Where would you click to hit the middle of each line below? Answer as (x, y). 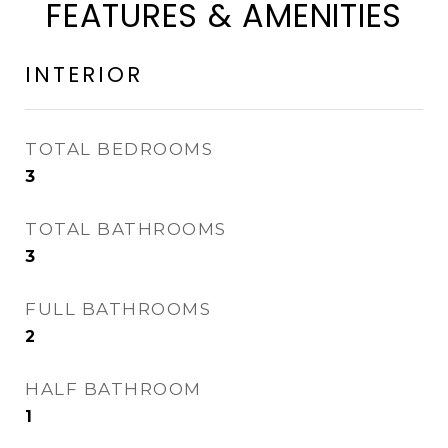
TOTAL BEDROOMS (119, 149)
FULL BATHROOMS (118, 309)
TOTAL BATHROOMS (126, 229)
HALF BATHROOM (113, 389)
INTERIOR (84, 74)
